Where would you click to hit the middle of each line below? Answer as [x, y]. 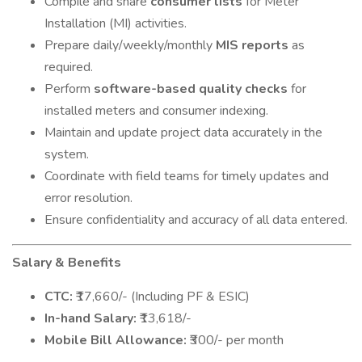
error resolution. [88, 198]
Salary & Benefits [67, 263]
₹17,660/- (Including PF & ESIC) [161, 297]
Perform [69, 89]
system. [67, 154]
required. [69, 67]
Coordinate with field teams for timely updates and [187, 176]
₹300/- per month [235, 340]
